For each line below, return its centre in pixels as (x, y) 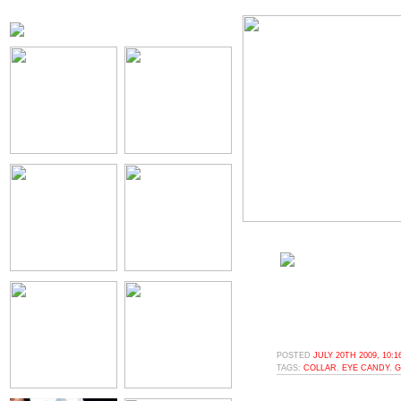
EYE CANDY (366, 367)
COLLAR (320, 367)
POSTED (295, 355)
